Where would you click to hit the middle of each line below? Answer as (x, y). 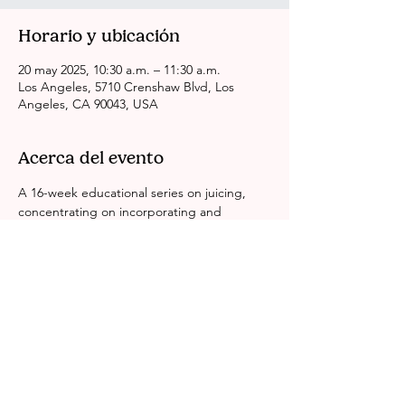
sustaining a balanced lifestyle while (120, 231)
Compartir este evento (110, 351)
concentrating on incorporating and (122, 212)
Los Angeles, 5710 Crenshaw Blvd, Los (126, 87)
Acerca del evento (91, 157)
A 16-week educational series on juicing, (134, 193)
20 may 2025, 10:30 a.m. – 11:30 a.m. (119, 70)
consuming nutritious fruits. (95, 250)
